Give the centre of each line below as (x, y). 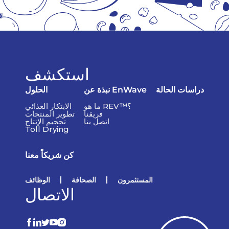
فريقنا (93, 113)
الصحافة (84, 180)
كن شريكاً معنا (49, 155)
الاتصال (50, 195)
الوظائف (38, 180)
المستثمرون (135, 180)
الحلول (36, 89)
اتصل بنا (97, 121)
